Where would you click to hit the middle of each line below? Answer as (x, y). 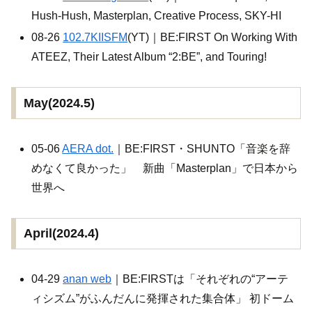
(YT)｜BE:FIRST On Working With (213, 38)
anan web (87, 279)
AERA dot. (88, 148)
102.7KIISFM (95, 38)
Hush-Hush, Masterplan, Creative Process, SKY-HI (157, 15)
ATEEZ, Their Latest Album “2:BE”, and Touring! (149, 57)
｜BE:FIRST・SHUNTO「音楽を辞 (202, 148)
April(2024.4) (61, 234)
